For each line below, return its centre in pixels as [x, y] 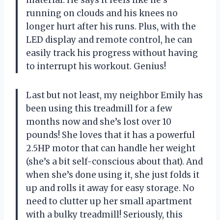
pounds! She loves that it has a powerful [110, 135]
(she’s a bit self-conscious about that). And [114, 161]
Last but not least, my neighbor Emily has [114, 95]
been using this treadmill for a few [99, 108]
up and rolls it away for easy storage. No [110, 188]
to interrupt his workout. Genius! [96, 66]
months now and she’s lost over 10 [99, 122]
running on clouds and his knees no [102, 13]
